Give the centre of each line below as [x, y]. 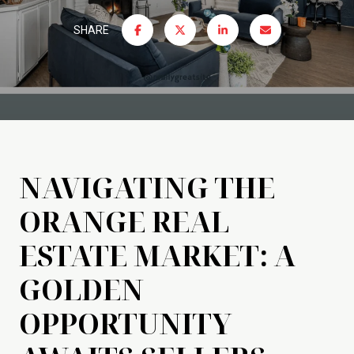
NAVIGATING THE [147, 188]
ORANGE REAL [124, 222]
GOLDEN [81, 290]
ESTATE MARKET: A [157, 256]
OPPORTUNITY [125, 324]
